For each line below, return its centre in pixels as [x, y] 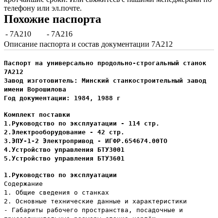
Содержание [23, 184]
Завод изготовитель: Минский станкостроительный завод [105, 81]
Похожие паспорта [53, 19]
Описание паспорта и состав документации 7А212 [88, 44]
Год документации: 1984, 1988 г [62, 98]
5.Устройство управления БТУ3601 [64, 159]
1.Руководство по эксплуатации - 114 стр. [82, 124]
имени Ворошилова [35, 90]
